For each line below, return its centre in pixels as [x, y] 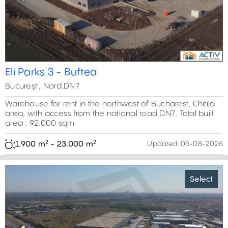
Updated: [163, 144]
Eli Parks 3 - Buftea [51, 73]
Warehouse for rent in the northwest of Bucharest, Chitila [110, 104]
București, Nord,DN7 [42, 87]
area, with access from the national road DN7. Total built [110, 114]
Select [201, 179]
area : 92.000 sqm [40, 124]
